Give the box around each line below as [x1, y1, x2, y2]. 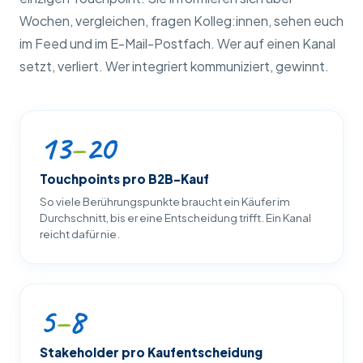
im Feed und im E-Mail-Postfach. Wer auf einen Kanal [19, 34, 335, 52]
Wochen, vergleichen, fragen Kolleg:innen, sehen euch [19, 11, 344, 29]
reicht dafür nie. [40, 227, 120, 241]
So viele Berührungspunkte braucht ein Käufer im [40, 194, 290, 209]
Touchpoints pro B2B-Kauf [40, 170, 209, 186]
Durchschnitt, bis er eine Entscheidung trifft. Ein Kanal [40, 211, 311, 225]
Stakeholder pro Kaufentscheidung [40, 344, 263, 361]
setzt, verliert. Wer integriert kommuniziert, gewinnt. [19, 57, 329, 75]
